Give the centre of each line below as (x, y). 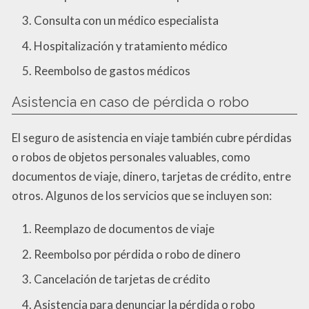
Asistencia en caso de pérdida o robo (130, 102)
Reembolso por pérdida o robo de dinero (137, 254)
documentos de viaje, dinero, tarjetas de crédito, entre (151, 177)
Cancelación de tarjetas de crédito (122, 279)
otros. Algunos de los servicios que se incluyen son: (142, 196)
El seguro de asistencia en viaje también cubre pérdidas (152, 138)
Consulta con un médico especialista (126, 21)
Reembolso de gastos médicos (112, 71)
